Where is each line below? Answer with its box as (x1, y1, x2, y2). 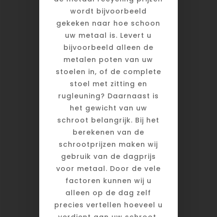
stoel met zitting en (69, 78, 147, 89)
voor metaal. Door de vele (56, 163, 161, 173)
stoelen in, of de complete (55, 66, 161, 77)
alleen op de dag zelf (65, 187, 152, 198)
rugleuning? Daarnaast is (58, 91, 159, 101)
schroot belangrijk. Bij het (57, 115, 160, 125)
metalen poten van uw (63, 54, 154, 64)
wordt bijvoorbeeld (70, 6, 147, 16)
